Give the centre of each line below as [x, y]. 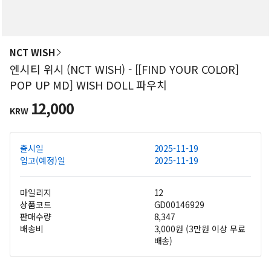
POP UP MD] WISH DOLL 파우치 [89, 85]
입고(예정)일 [43, 160]
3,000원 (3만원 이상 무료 [200, 229]
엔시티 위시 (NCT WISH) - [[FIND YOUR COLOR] [125, 69]
